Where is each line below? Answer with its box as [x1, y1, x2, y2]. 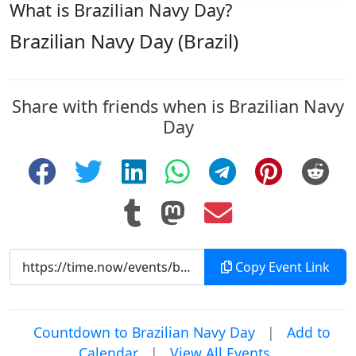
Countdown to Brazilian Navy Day [33, 323, 255, 342]
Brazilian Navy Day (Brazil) [10, 28, 238, 54]
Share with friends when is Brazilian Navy [12, 95, 344, 118]
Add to [287, 323, 331, 342]
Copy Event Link [232, 258, 330, 276]
